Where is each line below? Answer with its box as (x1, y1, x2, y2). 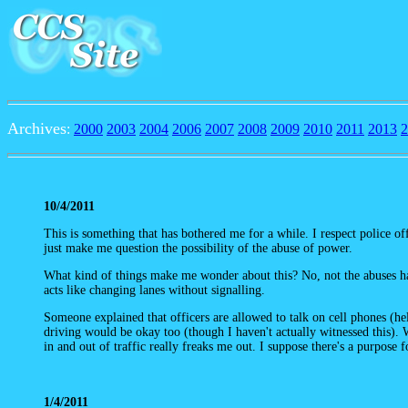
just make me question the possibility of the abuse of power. (44, 240, 352, 255)
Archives (7, 119, 66, 138)
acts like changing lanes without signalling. (44, 282, 265, 297)
